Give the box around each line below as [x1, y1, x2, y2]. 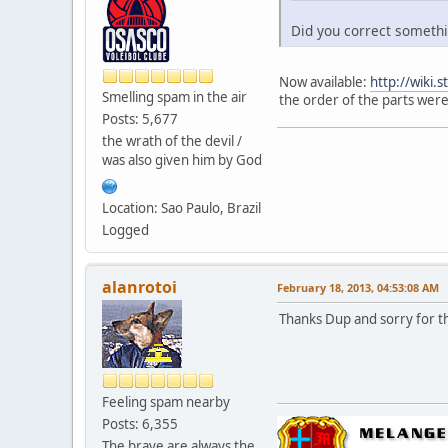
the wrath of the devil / [102, 131, 242, 150]
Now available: [279, 73, 370, 92]
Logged [102, 220, 149, 239]
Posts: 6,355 [102, 414, 178, 433]
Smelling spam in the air [102, 87, 247, 106]
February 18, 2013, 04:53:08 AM [277, 279, 439, 295]
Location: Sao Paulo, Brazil [102, 198, 261, 217]
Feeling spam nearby [102, 392, 230, 411]
